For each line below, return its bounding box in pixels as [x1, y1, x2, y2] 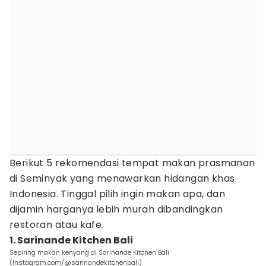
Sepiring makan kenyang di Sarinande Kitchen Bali [9, 248, 169, 257]
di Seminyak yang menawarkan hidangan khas [9, 172, 235, 185]
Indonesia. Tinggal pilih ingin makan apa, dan [9, 187, 225, 201]
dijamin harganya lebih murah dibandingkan [9, 202, 223, 216]
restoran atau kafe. [9, 218, 104, 232]
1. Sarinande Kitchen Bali [9, 233, 133, 247]
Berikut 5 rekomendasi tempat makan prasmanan [9, 156, 255, 170]
